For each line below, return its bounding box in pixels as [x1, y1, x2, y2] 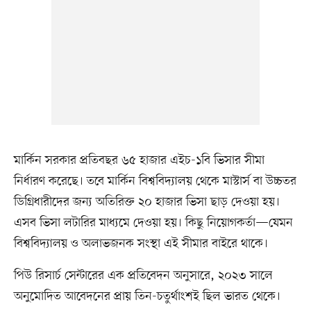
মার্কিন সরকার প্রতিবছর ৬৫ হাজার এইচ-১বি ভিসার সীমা [13, 152, 264, 169]
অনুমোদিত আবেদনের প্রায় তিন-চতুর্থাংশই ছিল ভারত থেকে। [13, 288, 280, 305]
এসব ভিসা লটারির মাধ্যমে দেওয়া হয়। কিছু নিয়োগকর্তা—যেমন [13, 215, 293, 232]
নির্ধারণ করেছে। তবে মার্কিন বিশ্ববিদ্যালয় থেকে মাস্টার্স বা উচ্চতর [13, 173, 296, 190]
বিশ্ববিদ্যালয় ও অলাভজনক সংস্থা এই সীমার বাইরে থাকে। [13, 235, 268, 253]
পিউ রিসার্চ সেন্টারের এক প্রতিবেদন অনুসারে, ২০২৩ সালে [13, 267, 273, 285]
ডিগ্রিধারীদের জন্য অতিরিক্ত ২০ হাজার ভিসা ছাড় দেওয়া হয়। [13, 194, 280, 211]
